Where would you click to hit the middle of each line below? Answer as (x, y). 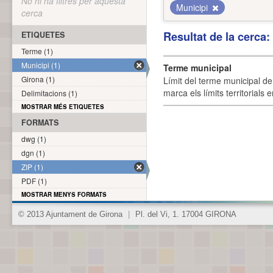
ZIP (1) (32, 167)
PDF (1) (34, 181)
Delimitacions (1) (49, 93)
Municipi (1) (41, 65)
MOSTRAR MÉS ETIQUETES (63, 107)
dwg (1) (34, 139)
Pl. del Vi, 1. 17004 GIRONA (185, 214)
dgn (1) (33, 153)
